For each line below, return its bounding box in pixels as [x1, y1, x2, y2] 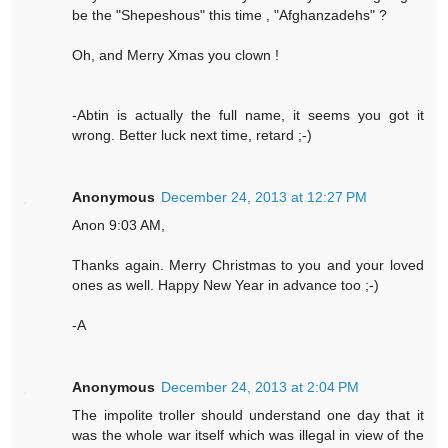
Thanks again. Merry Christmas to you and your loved [72, 257, 424, 274]
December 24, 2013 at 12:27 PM [161, 189, 368, 206]
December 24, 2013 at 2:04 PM [161, 379, 360, 396]
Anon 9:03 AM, [72, 217, 166, 234]
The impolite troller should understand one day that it [72, 407, 424, 424]
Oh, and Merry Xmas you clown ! [72, 47, 280, 64]
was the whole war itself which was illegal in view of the [72, 427, 424, 444]
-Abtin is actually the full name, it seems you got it [72, 107, 424, 124]
